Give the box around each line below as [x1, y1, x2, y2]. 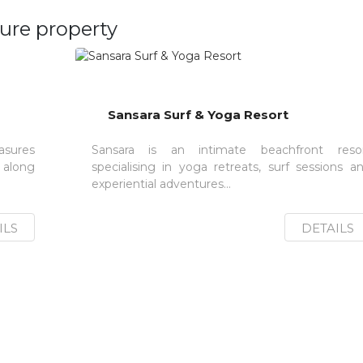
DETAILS [301, 220, 354, 236]
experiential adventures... [91, 177, 231, 191]
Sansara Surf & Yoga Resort [107, 107, 288, 122]
